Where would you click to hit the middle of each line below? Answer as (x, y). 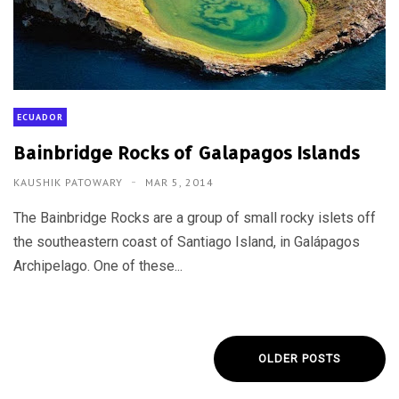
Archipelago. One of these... (98, 265)
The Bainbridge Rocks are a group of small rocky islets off (195, 217)
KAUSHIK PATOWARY (70, 182)
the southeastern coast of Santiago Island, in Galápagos (187, 241)
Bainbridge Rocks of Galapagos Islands (187, 152)
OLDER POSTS (300, 358)
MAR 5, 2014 (179, 182)
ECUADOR (40, 117)
